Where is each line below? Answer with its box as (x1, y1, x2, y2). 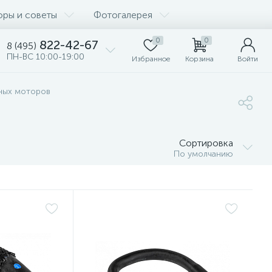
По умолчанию (174, 149, 233, 159)
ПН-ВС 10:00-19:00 (7, 52, 84, 62)
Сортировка (179, 137, 233, 149)
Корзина (185, 55, 214, 63)
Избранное (131, 55, 170, 63)
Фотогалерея (93, 8, 152, 21)
